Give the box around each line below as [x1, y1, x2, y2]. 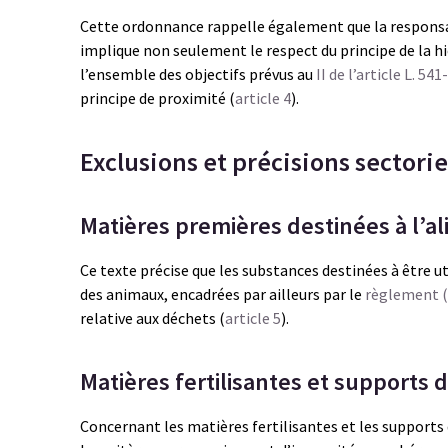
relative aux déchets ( [80, 308, 225, 328]
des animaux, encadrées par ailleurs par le [80, 284, 365, 304]
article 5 [225, 308, 281, 328]
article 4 [235, 88, 291, 108]
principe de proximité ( [80, 88, 235, 108]
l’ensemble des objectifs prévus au [80, 64, 316, 84]
